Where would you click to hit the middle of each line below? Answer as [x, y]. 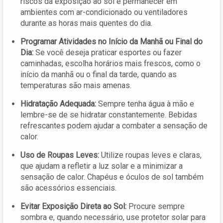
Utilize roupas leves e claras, [150, 155]
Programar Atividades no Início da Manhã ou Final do [111, 41]
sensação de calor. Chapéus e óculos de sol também [112, 177]
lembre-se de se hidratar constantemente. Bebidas [109, 114]
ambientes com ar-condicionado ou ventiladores [104, 12]
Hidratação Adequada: [58, 104]
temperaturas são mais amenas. [76, 85]
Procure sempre [156, 206]
